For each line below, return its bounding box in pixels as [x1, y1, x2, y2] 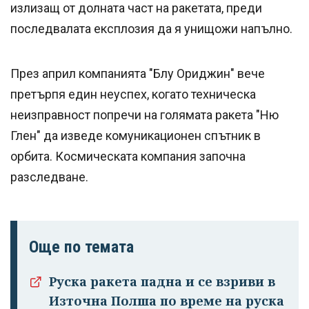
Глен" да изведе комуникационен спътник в [10, 128, 261, 143]
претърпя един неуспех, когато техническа [10, 87, 256, 102]
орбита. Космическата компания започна [10, 149, 246, 164]
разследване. [10, 170, 88, 185]
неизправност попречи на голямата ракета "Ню [10, 108, 279, 123]
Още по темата [29, 237, 134, 257]
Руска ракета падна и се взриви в [49, 273, 275, 290]
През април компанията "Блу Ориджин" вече [10, 66, 265, 81]
